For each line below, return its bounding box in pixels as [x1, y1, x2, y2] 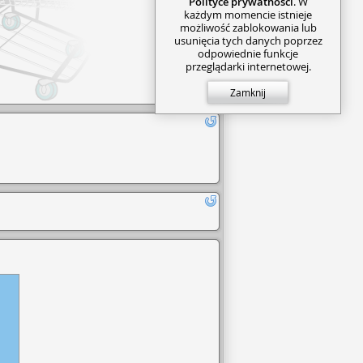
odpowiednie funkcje [198, 45, 299, 61]
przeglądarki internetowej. [185, 58, 311, 74]
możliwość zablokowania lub [179, 19, 317, 35]
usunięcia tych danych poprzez [173, 32, 322, 48]
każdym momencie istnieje [184, 6, 313, 22]
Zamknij [230, 85, 267, 99]
